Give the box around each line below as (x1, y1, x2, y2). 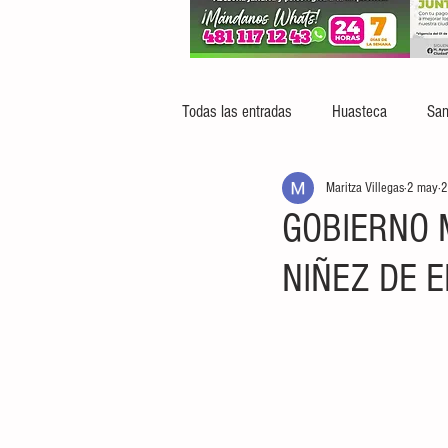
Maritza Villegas (326, 179, 404, 196)
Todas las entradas (182, 101, 292, 121)
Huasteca (332, 101, 387, 121)
